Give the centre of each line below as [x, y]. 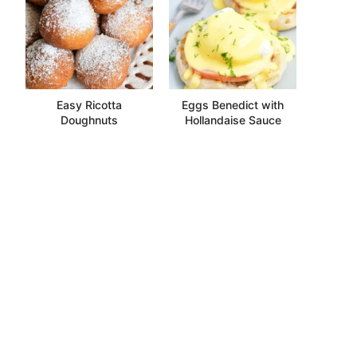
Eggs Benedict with [233, 104]
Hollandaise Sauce [233, 120]
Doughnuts [89, 120]
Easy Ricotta [89, 104]
